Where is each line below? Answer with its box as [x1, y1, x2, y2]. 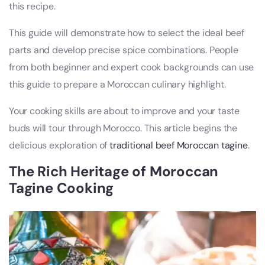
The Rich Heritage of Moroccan [9, 162, 219, 181]
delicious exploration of [9, 139, 110, 152]
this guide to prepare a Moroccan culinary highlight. [9, 78, 226, 91]
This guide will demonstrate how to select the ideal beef [9, 27, 244, 40]
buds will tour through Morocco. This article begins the [9, 122, 237, 135]
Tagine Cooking [9, 179, 114, 198]
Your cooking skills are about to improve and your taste [9, 105, 240, 118]
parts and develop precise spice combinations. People [9, 44, 238, 57]
